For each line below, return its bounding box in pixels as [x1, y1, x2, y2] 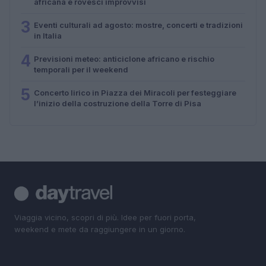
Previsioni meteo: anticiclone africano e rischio [34, 53, 214, 64]
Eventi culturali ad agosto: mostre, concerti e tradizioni [34, 20, 243, 30]
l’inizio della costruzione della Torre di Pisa [34, 98, 201, 108]
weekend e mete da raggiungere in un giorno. [14, 224, 185, 234]
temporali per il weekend [34, 64, 128, 74]
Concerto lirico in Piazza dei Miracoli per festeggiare [34, 87, 236, 97]
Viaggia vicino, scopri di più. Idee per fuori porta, [14, 212, 196, 222]
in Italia [34, 30, 62, 40]
